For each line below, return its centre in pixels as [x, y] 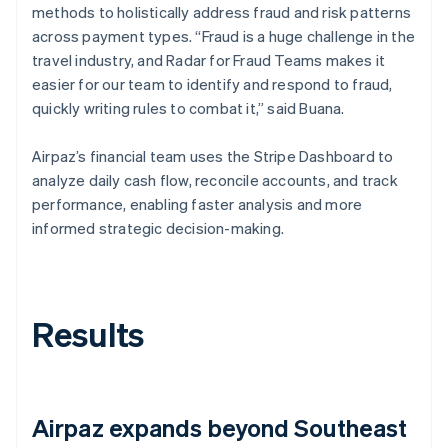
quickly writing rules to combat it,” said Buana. [188, 107]
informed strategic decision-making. [158, 227]
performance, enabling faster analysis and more [197, 203]
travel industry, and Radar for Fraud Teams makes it [209, 59]
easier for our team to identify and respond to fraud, [212, 83]
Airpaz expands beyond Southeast [220, 427]
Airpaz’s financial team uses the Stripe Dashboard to [213, 155]
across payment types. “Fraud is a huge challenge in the [224, 35]
